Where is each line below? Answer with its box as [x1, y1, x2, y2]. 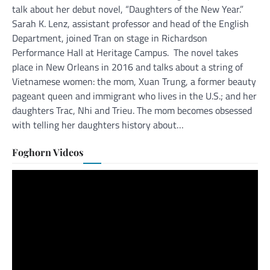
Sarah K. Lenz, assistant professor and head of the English [12, 16, 249, 31]
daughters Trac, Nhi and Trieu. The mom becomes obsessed [12, 102, 252, 118]
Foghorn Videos [12, 145, 83, 159]
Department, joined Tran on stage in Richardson [12, 30, 207, 45]
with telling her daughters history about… [12, 117, 184, 132]
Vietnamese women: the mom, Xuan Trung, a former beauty [12, 74, 256, 89]
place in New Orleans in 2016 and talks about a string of [12, 59, 243, 74]
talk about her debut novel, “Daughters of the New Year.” [12, 1, 246, 16]
